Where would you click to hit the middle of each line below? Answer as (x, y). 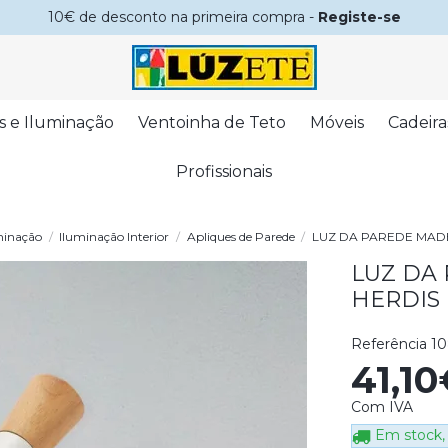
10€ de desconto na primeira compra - (182, 17)
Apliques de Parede (240, 237)
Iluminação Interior (114, 237)
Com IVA (381, 407)
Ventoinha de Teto (212, 123)
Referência (388, 344)
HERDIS (395, 300)
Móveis (337, 123)
